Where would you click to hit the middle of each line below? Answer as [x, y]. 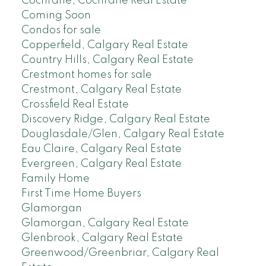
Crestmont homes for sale [86, 75]
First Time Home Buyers [81, 193]
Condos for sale [61, 30]
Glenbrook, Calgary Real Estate [102, 238]
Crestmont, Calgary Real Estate [101, 89]
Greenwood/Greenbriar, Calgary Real [120, 253]
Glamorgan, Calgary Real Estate [105, 223]
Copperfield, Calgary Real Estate [104, 45]
